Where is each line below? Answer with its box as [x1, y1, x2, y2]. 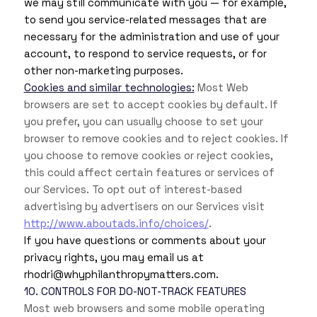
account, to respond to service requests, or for [23, 47, 267, 61]
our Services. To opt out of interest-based [23, 183, 242, 197]
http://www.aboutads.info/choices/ [23, 217, 209, 231]
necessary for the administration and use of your [23, 30, 279, 44]
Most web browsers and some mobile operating [23, 301, 265, 316]
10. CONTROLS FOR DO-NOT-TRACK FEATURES [23, 284, 246, 299]
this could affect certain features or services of [23, 166, 275, 180]
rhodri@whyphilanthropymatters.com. [23, 267, 219, 282]
